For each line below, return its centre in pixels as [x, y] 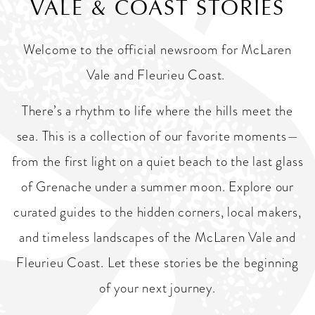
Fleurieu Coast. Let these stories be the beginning [157, 263]
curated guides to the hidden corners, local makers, [157, 212]
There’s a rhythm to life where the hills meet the [157, 111]
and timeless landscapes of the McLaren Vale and [157, 237]
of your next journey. [157, 288]
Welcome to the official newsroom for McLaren [157, 50]
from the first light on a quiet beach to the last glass [157, 161]
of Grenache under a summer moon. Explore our [157, 187]
